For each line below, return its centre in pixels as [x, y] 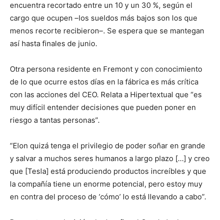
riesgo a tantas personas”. [55, 120]
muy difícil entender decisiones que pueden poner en [103, 107]
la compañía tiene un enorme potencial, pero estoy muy [106, 184]
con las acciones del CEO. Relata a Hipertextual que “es [106, 95]
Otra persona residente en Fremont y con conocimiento [106, 69]
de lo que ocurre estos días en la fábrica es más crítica [104, 82]
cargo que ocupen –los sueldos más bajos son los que [104, 18]
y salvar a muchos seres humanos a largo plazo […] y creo [110, 158]
